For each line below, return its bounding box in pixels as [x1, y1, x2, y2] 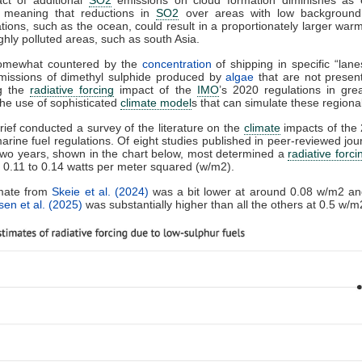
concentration [141, 57, 212, 70]
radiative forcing [30, 82, 115, 96]
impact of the [114, 82, 197, 96]
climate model [120, 95, 192, 109]
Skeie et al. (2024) [52, 184, 149, 198]
